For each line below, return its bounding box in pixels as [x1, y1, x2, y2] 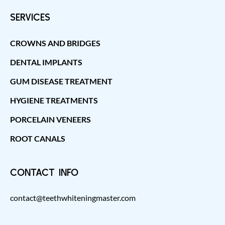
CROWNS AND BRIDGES [10, 38, 100, 48]
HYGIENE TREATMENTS [10, 95, 98, 105]
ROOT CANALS [10, 133, 65, 143]
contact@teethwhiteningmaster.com [10, 192, 136, 202]
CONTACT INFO [10, 166, 78, 178]
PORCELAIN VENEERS [10, 114, 91, 124]
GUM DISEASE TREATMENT [10, 76, 113, 86]
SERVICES [10, 11, 50, 23]
